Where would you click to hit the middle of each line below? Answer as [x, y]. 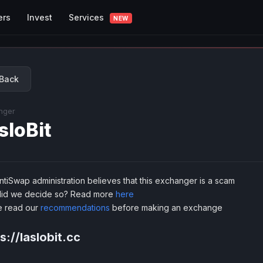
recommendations [75, 208]
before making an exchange [166, 208]
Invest [40, 17]
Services [87, 17]
